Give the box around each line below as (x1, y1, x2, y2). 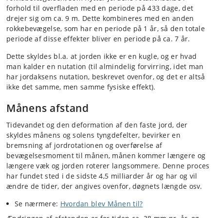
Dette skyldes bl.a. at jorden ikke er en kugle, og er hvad (6, 51, 197, 61)
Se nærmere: (15, 199, 60, 208)
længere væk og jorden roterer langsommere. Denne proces (6, 161, 210, 170)
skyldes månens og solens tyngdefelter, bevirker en (6, 130, 181, 140)
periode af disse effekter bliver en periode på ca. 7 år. (6, 34, 190, 43)
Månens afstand (6, 101, 89, 115)
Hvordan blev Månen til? (60, 199, 143, 208)
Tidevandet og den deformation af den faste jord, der (6, 120, 188, 129)
